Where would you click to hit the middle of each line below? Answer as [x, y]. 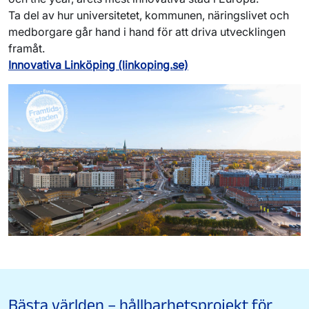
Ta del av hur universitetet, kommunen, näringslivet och [149, 15]
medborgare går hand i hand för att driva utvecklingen [147, 31]
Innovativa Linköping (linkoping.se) [98, 64]
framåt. [27, 48]
